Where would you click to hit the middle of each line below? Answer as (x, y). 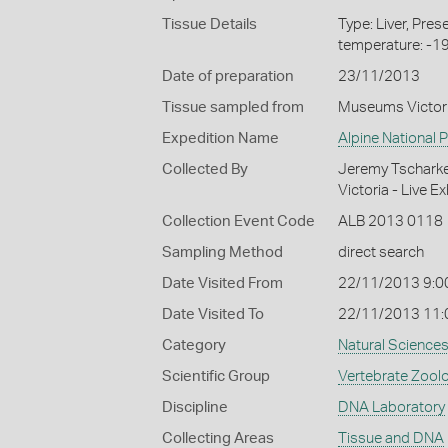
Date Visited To (213, 314)
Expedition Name (220, 138)
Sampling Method (222, 252)
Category (194, 345)
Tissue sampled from (233, 107)
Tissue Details (209, 24)
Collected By (205, 169)
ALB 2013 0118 (390, 221)
